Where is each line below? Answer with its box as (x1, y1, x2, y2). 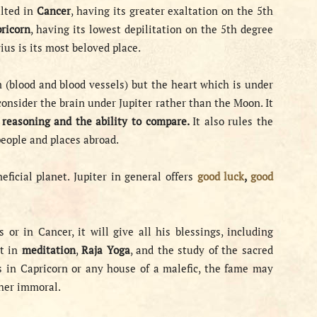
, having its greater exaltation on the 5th (70, 4, 273, 18)
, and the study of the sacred (129, 243, 274, 257)
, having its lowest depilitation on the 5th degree (30, 22, 273, 36)
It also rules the (192, 114, 274, 128)
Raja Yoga (81, 243, 130, 257)
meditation (21, 243, 76, 257)
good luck (197, 169, 245, 183)
